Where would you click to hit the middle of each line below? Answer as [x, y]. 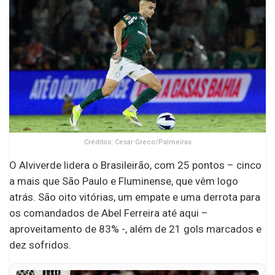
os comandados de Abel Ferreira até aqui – [109, 213]
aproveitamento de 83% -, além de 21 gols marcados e [135, 229]
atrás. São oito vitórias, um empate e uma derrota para [135, 197]
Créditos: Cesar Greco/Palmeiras [137, 142]
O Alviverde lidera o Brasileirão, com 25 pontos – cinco [135, 165]
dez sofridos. [40, 245]
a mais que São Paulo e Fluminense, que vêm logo [124, 181]
